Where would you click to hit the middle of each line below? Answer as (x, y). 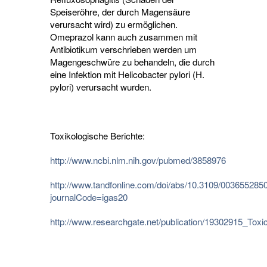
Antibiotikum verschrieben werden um (123, 49)
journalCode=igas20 (89, 197)
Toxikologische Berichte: (97, 136)
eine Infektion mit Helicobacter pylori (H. (127, 74)
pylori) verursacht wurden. (101, 87)
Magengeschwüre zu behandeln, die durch (132, 62)
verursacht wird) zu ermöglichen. (114, 24)
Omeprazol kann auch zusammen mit (124, 37)
